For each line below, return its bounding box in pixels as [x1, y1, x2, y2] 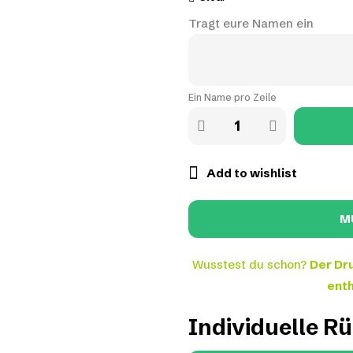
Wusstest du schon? [192, 257, 310, 272]
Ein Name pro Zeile [188, 91, 277, 103]
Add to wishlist [206, 165, 297, 180]
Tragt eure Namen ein [188, 16, 314, 31]
